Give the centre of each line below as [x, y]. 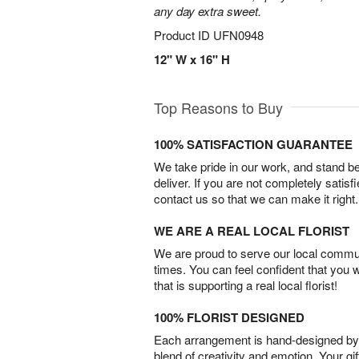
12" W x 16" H [192, 59]
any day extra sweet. [208, 11]
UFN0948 [238, 35]
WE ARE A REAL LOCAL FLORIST [252, 231]
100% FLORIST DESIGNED [229, 317]
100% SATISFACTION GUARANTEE [253, 144]
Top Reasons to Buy [218, 107]
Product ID [184, 35]
